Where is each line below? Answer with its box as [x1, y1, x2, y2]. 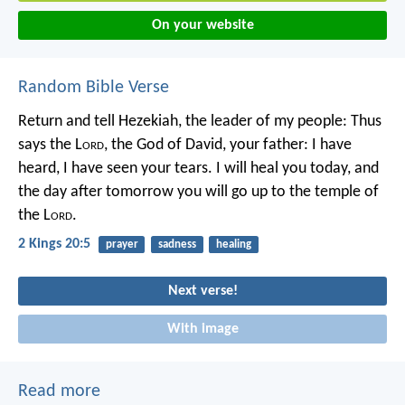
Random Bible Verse [18, 79, 169, 98]
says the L [18, 137, 82, 155]
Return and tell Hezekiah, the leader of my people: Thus [18, 113, 381, 131]
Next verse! [167, 284, 238, 299]
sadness [157, 239, 196, 251]
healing [215, 239, 251, 251]
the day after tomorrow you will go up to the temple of [18, 184, 379, 202]
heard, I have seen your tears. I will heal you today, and [18, 160, 379, 178]
